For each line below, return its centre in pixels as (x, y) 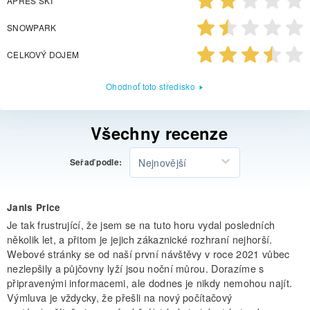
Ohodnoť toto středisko (151, 86)
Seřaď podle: (96, 163)
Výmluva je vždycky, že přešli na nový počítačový (120, 297)
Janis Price (34, 207)
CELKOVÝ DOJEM (43, 54)
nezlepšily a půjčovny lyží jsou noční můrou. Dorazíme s (136, 268)
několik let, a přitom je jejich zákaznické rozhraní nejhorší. (140, 239)
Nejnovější (163, 162)
